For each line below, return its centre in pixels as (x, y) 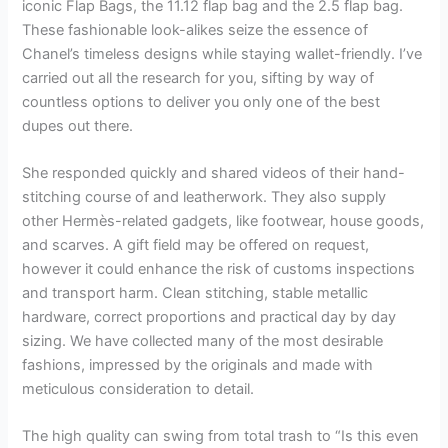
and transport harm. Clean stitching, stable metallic (195, 292)
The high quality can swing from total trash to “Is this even (221, 436)
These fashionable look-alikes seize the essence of (195, 29)
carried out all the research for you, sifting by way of (198, 77)
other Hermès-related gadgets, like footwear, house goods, (223, 220)
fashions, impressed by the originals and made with (198, 364)
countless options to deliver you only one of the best (201, 101)
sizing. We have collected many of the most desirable (203, 340)
